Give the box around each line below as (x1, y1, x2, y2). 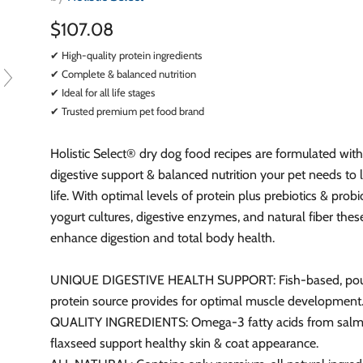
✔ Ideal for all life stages (50, 85, 156, 99)
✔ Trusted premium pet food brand (50, 104, 205, 117)
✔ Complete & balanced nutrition (50, 66, 197, 80)
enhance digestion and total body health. (50, 229, 275, 246)
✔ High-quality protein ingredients (50, 48, 203, 62)
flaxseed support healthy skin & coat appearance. (50, 335, 319, 351)
